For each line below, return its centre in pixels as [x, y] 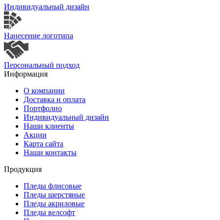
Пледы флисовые [53, 186]
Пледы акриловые [54, 203]
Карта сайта [43, 143]
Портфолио [43, 108]
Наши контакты [50, 152]
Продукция [23, 169]
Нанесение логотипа [39, 35]
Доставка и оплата [55, 99]
